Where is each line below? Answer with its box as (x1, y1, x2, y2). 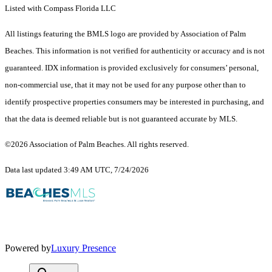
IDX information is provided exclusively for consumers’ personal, (45, 63, 259, 73)
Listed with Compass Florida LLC (5, 4, 116, 13)
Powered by (5, 243, 51, 254)
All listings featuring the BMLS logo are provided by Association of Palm (5, 29, 246, 39)
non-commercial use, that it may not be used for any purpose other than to (5, 80, 246, 90)
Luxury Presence (51, 243, 116, 254)
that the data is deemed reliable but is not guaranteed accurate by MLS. (5, 114, 237, 124)
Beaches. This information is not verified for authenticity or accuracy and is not (5, 46, 265, 56)
